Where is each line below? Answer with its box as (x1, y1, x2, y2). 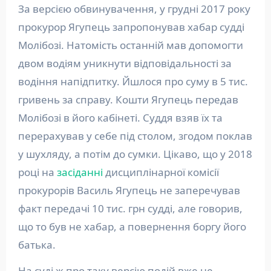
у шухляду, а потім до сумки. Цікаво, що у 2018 (18, 147, 252, 161)
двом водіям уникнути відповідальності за (18, 56, 232, 70)
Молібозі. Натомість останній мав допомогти (18, 38, 243, 52)
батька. (18, 238, 58, 252)
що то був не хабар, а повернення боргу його (18, 220, 246, 233)
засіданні (56, 165, 103, 179)
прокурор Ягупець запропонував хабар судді (18, 20, 244, 34)
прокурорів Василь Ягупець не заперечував (18, 183, 240, 197)
